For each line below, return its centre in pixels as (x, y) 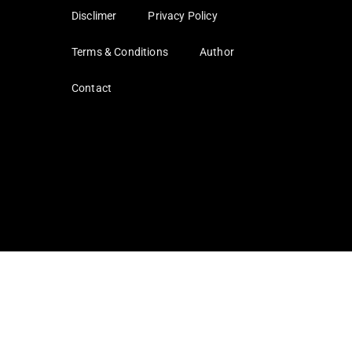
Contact (92, 88)
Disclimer (94, 16)
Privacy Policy (183, 16)
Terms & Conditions (120, 52)
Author (216, 52)
